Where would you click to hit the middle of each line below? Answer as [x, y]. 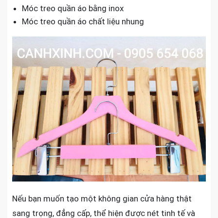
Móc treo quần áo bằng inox [73, 8]
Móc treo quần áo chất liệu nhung [83, 21]
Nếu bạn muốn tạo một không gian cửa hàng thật [102, 199]
